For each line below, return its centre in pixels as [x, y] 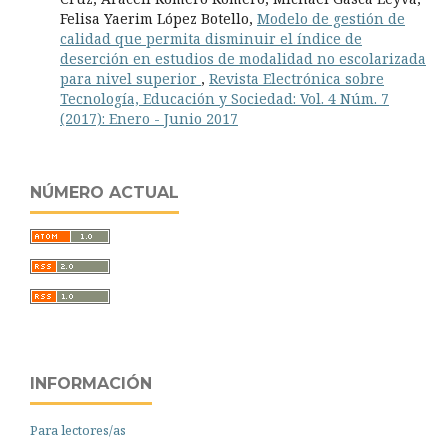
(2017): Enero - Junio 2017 [149, 118]
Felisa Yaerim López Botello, [158, 18]
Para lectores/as [78, 430]
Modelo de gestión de [331, 18]
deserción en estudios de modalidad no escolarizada [243, 58]
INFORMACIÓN [91, 383]
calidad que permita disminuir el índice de [211, 38]
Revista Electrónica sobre [296, 78]
